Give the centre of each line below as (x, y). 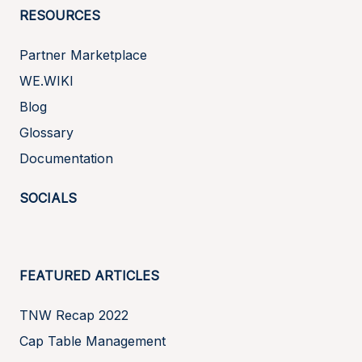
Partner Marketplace (83, 55)
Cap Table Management (93, 341)
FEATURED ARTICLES (89, 275)
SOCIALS (48, 198)
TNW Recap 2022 (74, 315)
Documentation (66, 158)
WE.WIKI (46, 80)
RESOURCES (60, 15)
